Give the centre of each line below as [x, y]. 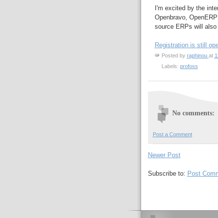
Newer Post [164, 155]
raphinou [197, 55]
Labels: [171, 66]
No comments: [193, 113]
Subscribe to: [167, 174]
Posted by [174, 55]
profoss [189, 66]
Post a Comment [172, 135]
